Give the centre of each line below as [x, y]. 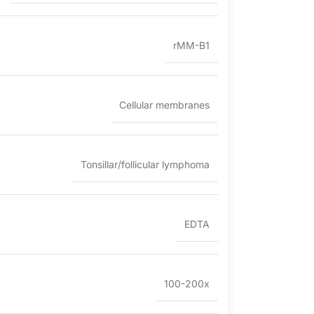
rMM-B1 [191, 46]
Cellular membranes [164, 105]
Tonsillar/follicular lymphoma [145, 165]
